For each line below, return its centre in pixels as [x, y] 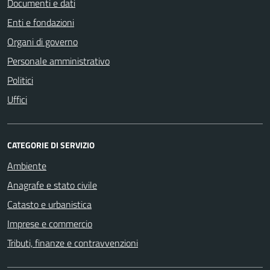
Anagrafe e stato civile [52, 185]
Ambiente [27, 165]
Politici [20, 80]
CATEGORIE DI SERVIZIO [51, 145]
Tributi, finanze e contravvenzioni [73, 243]
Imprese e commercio [50, 223]
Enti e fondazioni [41, 22]
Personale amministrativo [58, 61]
